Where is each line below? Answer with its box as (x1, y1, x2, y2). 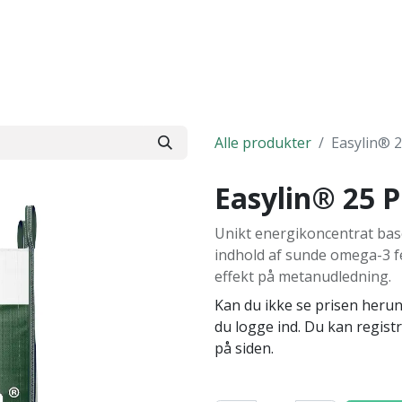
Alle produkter (214, 133, 311, 153)
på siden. (214, 338, 277, 358)
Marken (109, 42, 162, 62)
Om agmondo (225, 42, 318, 62)
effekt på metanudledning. (214, 267, 391, 286)
